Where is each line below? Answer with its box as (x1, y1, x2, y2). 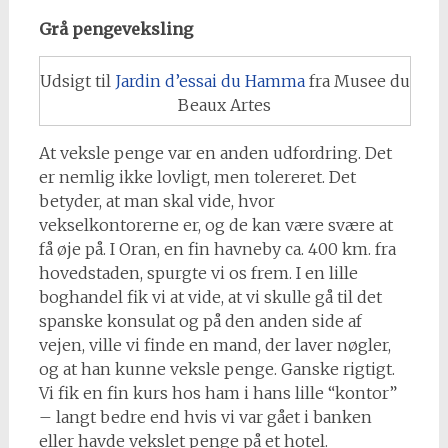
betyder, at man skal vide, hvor (38, 191, 275, 212)
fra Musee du (304, 71, 410, 92)
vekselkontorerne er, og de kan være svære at (38, 215, 393, 236)
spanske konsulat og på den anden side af (38, 311, 362, 332)
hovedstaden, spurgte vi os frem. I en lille (38, 263, 358, 284)
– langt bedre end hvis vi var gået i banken (38, 407, 372, 428)
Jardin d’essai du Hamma (114, 71, 305, 92)
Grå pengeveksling (38, 18, 193, 39)
